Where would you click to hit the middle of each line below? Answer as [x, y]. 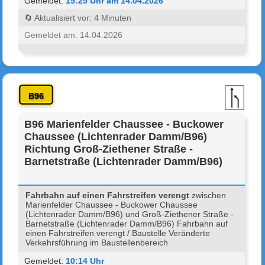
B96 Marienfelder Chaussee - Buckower [124, 124]
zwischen [208, 195]
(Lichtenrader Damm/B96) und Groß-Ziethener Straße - [130, 214]
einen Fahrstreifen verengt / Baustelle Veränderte [118, 233]
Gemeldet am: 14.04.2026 [74, 35]
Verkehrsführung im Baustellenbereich [97, 242]
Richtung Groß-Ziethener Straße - [109, 149]
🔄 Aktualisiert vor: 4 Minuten [78, 17]
